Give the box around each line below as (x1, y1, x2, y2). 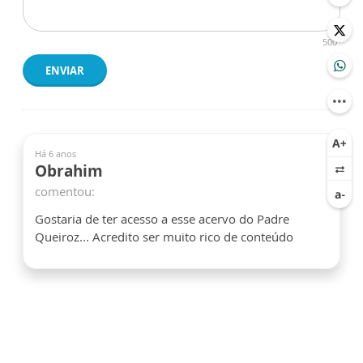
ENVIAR (45, 63, 84, 79)
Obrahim (35, 160, 103, 182)
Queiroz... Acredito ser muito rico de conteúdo (35, 228, 293, 246)
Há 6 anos (35, 147, 76, 160)
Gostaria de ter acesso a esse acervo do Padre (35, 211, 289, 228)
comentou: (35, 183, 95, 200)
